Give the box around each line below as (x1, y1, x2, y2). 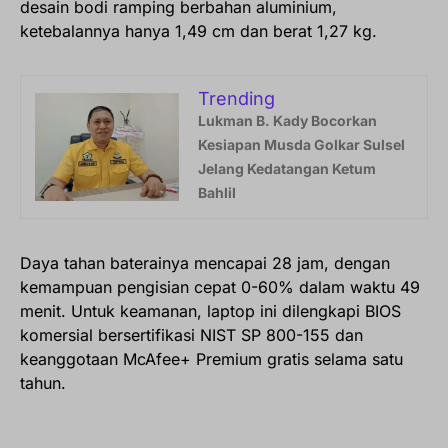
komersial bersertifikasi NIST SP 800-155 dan (20, 325, 363, 346)
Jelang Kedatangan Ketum (198, 160, 376, 178)
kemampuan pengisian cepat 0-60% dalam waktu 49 (20, 277, 420, 298)
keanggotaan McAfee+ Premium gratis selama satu (20, 349, 403, 370)
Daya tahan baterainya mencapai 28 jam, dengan (20, 253, 390, 274)
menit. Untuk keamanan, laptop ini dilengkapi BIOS (20, 301, 401, 322)
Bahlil (198, 184, 236, 202)
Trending (198, 88, 275, 110)
